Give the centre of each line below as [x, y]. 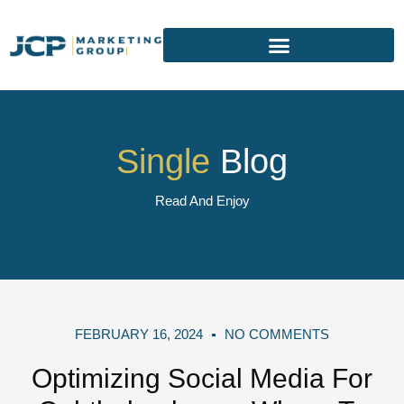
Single [163, 161]
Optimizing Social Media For [202, 379]
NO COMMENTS [277, 335]
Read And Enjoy [202, 201]
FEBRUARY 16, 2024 [139, 335]
